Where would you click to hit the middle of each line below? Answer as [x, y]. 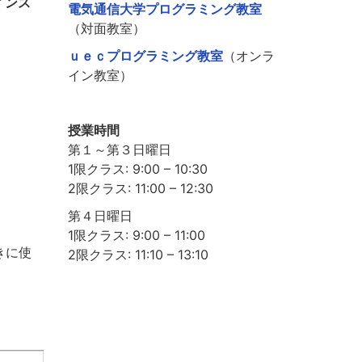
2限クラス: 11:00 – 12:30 [140, 189]
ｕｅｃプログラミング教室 [145, 56]
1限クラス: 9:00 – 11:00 [136, 236]
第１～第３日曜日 [119, 150]
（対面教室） [106, 29]
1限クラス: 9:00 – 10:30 [137, 169]
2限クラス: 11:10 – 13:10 [138, 255]
